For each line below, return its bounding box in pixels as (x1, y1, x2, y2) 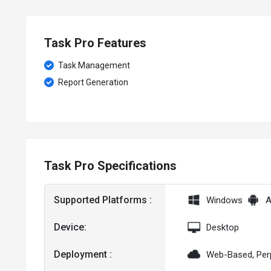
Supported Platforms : (54, 194, 152, 206)
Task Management (56, 60, 130, 70)
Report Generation (56, 77, 128, 87)
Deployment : (54, 249, 112, 261)
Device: (54, 221, 87, 233)
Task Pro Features (44, 35, 146, 50)
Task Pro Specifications (44, 158, 177, 173)
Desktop (206, 221, 240, 233)
